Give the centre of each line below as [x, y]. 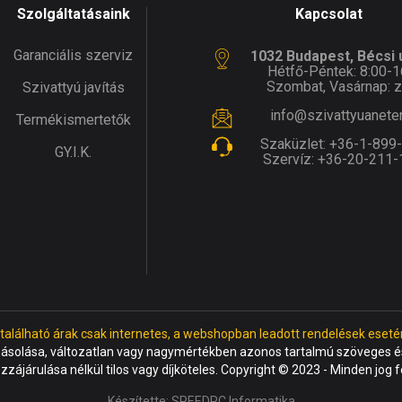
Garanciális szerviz [73, 55]
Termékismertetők [73, 119]
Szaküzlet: [294, 144]
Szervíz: [290, 159]
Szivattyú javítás [73, 87]
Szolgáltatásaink [73, 13]
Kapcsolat [329, 13]
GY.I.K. [73, 152]
